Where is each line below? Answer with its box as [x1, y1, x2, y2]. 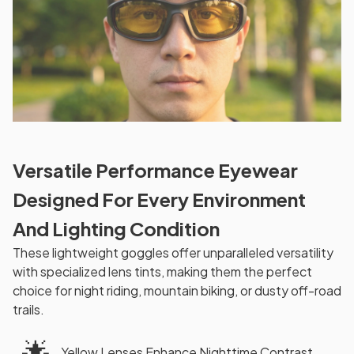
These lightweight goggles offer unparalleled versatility [13, 243, 333, 261]
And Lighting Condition [13, 216, 220, 240]
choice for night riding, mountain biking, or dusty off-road [13, 281, 341, 299]
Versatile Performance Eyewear [13, 157, 298, 182]
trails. [13, 300, 44, 318]
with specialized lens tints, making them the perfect [13, 262, 312, 280]
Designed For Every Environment [13, 186, 306, 211]
